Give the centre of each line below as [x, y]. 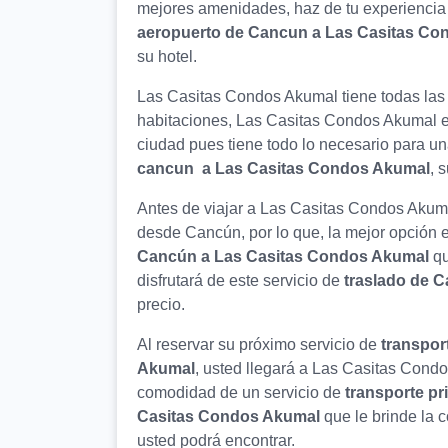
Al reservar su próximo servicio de [259, 345]
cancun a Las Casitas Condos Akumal [283, 169]
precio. [161, 305]
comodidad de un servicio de [241, 393]
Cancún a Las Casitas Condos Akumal [283, 257]
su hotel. [167, 57]
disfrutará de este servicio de [240, 281]
